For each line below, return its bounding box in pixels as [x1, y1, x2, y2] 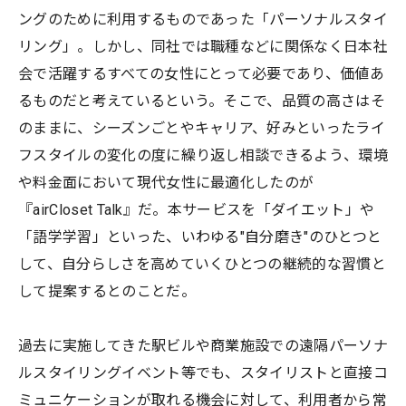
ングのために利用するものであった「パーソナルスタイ [18, 10, 388, 28]
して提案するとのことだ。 [18, 282, 196, 300]
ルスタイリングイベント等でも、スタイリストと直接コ [18, 363, 389, 382]
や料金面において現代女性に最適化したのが [18, 173, 314, 191]
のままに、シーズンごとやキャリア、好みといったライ [18, 119, 386, 137]
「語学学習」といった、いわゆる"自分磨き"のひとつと [18, 227, 382, 246]
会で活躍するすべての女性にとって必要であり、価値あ [18, 64, 385, 82]
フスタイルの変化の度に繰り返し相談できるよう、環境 [18, 146, 389, 164]
